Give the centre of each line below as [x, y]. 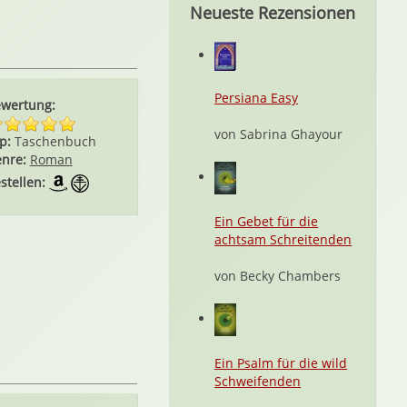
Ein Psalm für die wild [281, 363]
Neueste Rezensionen [272, 13]
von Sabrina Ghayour [279, 134]
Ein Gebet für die [267, 221]
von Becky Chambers [278, 276]
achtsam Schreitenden [283, 239]
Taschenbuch [55, 141]
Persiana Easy [257, 98]
